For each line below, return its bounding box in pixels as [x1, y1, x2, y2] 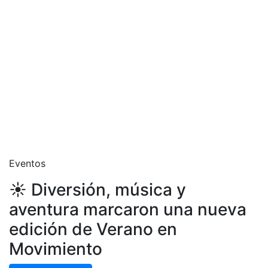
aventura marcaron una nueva [9, 199, 246, 220]
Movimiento [9, 239, 102, 259]
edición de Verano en [9, 219, 177, 239]
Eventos [9, 157, 45, 169]
